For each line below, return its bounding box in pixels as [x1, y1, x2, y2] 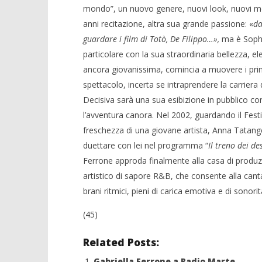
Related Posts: [82, 235, 159, 250]
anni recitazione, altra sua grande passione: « [82, 18, 253, 30]
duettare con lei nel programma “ [82, 140, 208, 151]
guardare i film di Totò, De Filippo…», [82, 33, 222, 45]
